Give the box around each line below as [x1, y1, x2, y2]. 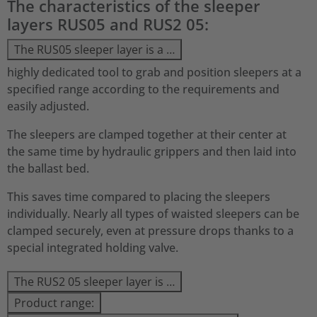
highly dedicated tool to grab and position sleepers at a [7, 64, 301, 80]
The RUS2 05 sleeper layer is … [14, 274, 175, 289]
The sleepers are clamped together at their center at [7, 127, 287, 142]
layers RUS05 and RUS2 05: [7, 13, 209, 35]
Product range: [14, 295, 94, 311]
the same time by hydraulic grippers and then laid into [7, 144, 296, 159]
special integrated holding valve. [7, 240, 181, 255]
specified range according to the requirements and [7, 81, 279, 97]
